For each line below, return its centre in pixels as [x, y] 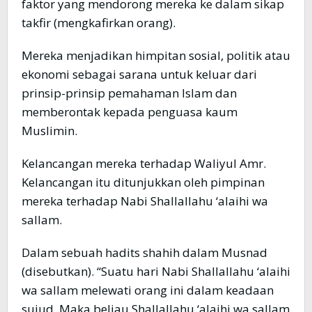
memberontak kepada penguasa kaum [130, 112]
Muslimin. [49, 131]
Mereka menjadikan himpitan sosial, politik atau [156, 56]
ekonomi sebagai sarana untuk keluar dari [139, 75]
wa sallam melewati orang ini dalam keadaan [148, 290]
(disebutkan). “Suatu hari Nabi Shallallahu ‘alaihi [156, 272]
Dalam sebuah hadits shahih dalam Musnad [145, 253]
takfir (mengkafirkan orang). [99, 23]
